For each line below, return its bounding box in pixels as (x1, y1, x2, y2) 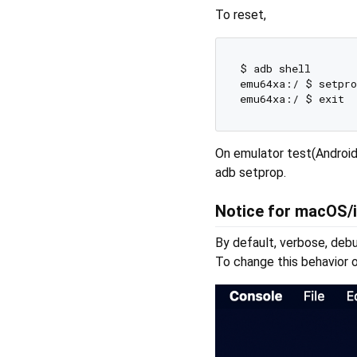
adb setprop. (215, 164, 286, 180)
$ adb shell (239, 61, 324, 76)
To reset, (215, 6, 266, 22)
